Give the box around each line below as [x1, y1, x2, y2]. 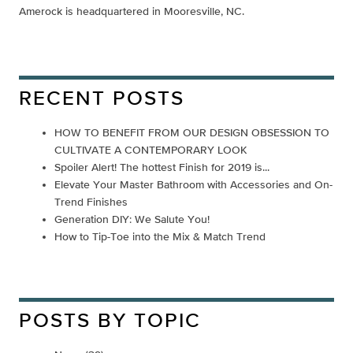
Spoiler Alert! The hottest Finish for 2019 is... [54, 160, 269, 173]
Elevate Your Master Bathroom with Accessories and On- [54, 177, 333, 191]
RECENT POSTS [18, 85, 184, 109]
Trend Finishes [54, 195, 128, 208]
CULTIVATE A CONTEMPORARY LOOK [54, 143, 247, 156]
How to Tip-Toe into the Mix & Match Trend [54, 229, 266, 243]
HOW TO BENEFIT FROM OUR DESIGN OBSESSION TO [54, 125, 329, 139]
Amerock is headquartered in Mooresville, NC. [18, 4, 244, 17]
